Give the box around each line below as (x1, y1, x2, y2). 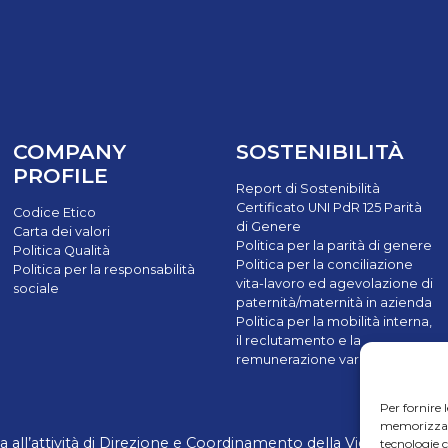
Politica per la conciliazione (236, 256, 413, 272)
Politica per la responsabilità (13, 261, 195, 277)
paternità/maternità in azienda (236, 294, 432, 310)
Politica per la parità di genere (236, 237, 432, 253)
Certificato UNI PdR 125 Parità (236, 199, 422, 215)
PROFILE (13, 162, 108, 188)
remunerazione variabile (236, 351, 394, 367)
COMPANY (13, 138, 126, 164)
